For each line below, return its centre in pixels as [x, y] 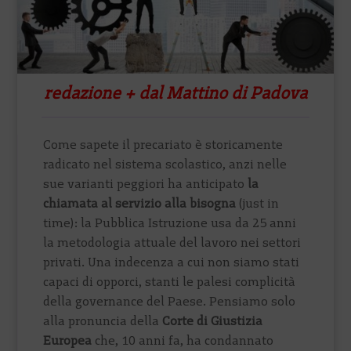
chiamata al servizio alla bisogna [140, 203]
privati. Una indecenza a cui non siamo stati [172, 262]
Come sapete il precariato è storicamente [163, 144]
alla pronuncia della [103, 320]
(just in [258, 203]
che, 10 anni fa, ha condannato [183, 340]
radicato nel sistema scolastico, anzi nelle [165, 164]
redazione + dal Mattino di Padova [175, 92]
